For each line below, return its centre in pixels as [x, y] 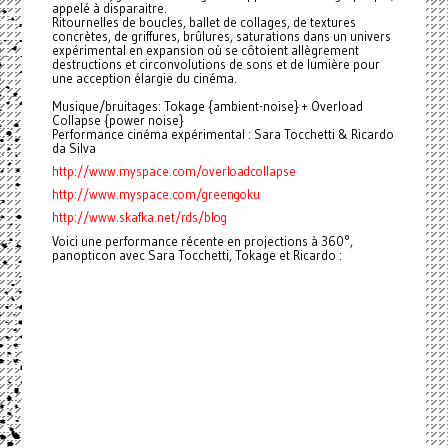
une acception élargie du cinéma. [144, 78]
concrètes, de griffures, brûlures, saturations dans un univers [221, 36]
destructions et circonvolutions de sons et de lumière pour [215, 64]
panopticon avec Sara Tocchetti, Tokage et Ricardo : [196, 255]
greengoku [230, 195]
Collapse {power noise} [117, 120]
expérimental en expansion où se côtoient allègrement [205, 50]
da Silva [73, 148]
